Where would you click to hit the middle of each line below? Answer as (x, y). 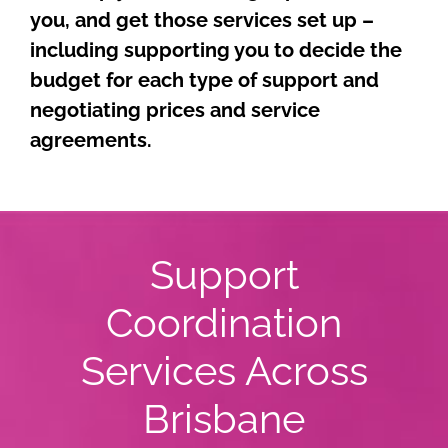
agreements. (91, 139)
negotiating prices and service (175, 109)
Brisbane (224, 418)
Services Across (224, 370)
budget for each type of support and (204, 79)
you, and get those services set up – (202, 19)
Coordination (224, 322)
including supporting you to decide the (216, 49)
